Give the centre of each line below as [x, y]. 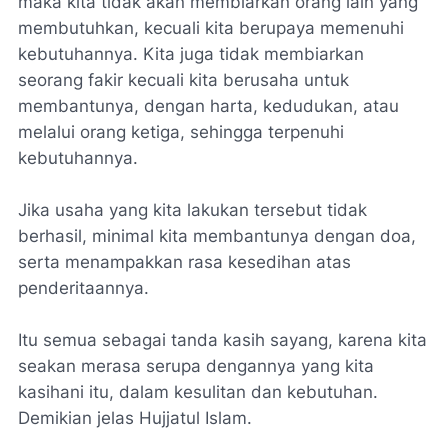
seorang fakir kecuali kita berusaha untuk [183, 80]
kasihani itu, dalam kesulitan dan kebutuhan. [198, 392]
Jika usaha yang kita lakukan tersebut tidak [192, 210]
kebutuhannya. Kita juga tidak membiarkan [191, 54]
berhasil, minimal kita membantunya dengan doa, [217, 236]
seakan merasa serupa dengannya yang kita [196, 366]
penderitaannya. [83, 288]
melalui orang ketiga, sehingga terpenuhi [181, 132]
